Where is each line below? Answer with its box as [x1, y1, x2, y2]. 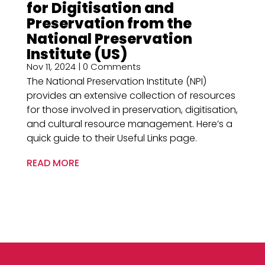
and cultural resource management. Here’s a [26, 117, 232, 131]
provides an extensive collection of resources [26, 88, 235, 102]
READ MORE [26, 156, 79, 170]
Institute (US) [26, 44, 130, 64]
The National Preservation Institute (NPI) [26, 74, 206, 88]
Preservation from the [26, 13, 192, 33]
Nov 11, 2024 [26, 60, 76, 73]
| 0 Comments [75, 60, 141, 73]
